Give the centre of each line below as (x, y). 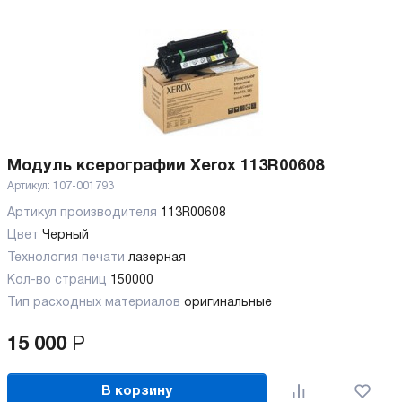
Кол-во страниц (59, 281)
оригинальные (228, 303)
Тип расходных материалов (96, 303)
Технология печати (68, 258)
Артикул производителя (84, 214)
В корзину (137, 391)
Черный (66, 236)
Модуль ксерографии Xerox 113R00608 (166, 167)
